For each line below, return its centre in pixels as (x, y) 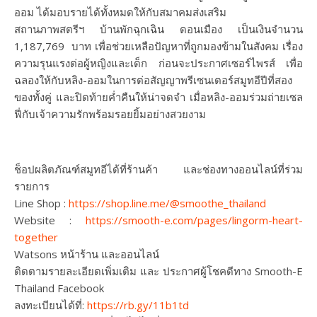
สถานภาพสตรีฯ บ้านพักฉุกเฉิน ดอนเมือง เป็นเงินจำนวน (158, 29)
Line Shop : (41, 203)
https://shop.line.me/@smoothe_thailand (167, 203)
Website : (50, 220)
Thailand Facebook (59, 288)
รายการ (32, 186)
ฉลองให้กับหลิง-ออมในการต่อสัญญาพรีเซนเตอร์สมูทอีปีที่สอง (153, 80)
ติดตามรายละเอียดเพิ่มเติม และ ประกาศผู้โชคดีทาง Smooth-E (158, 271)
